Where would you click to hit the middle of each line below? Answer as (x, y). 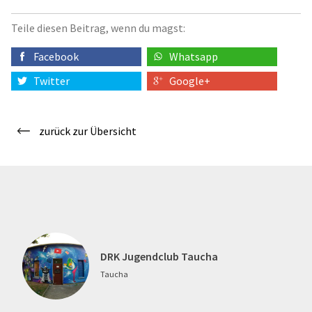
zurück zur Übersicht (88, 131)
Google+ (190, 81)
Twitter (52, 81)
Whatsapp (194, 57)
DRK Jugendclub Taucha (159, 256)
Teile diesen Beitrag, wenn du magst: (98, 28)
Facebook (56, 57)
